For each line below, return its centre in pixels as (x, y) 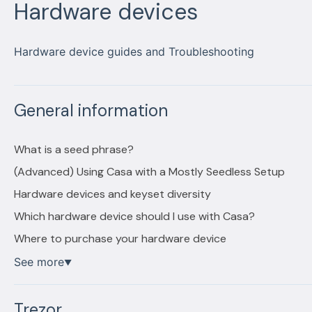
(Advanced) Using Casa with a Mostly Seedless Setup (149, 172)
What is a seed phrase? (73, 150)
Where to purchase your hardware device (120, 239)
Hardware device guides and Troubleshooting (134, 52)
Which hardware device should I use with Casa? (134, 217)
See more (39, 262)
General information (91, 111)
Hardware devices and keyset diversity (112, 194)
